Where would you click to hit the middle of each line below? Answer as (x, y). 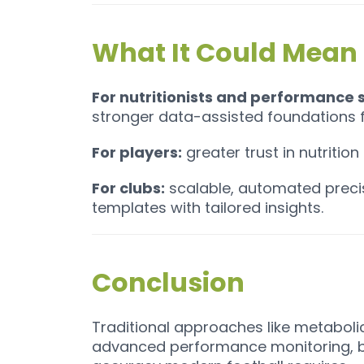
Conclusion (168, 283)
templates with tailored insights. (207, 208)
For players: (136, 153)
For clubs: (128, 188)
